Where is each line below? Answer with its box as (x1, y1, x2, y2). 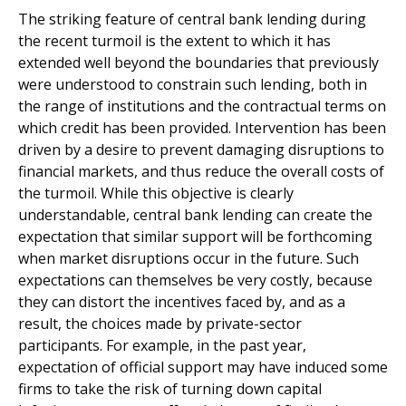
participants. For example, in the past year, (18, 335, 306, 355)
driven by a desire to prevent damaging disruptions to (18, 140, 384, 159)
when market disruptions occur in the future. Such (18, 248, 359, 268)
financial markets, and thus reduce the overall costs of (18, 161, 384, 181)
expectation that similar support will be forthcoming (18, 227, 372, 246)
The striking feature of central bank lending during (18, 9, 366, 29)
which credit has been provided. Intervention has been (18, 118, 386, 138)
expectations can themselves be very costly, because (18, 270, 372, 290)
